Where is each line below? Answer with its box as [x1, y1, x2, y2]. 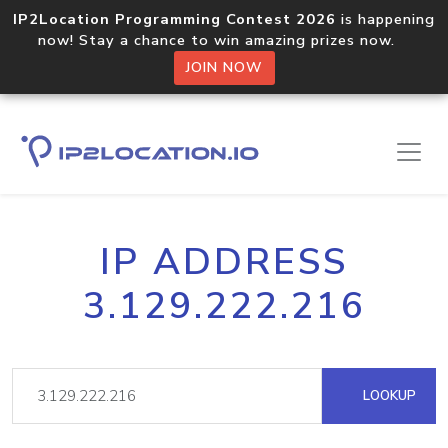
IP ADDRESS [100, 237, 348, 287]
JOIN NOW [185, 58, 263, 77]
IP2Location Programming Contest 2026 [13, 9, 336, 29]
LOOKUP [359, 386, 416, 405]
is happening [336, 9, 435, 29]
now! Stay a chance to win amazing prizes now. [38, 30, 410, 50]
